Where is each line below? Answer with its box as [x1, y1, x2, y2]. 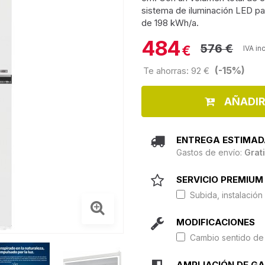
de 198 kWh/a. [141, 17, 199, 28]
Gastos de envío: [176, 147, 244, 157]
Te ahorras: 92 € [143, 65, 212, 76]
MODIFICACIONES [176, 216, 255, 228]
